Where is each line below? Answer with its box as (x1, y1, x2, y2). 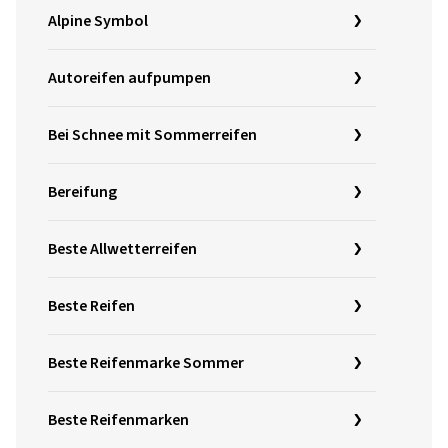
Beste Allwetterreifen (48, 238, 197, 261)
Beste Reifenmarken (48, 409, 189, 432)
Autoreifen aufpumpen (48, 67, 211, 90)
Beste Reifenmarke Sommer (48, 352, 244, 375)
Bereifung (48, 181, 117, 204)
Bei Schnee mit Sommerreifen (48, 124, 257, 147)
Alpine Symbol (48, 10, 148, 33)
